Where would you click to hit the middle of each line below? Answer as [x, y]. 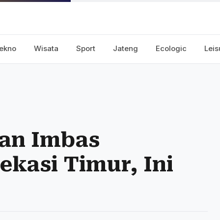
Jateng [125, 48]
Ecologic [171, 48]
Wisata [46, 48]
